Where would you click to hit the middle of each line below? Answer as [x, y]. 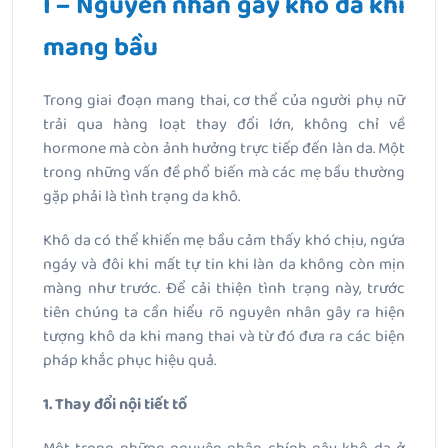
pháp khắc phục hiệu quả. [129, 360]
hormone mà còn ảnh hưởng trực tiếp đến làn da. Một [224, 148]
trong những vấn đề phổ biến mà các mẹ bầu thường [224, 172]
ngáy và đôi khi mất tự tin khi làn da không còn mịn [224, 264]
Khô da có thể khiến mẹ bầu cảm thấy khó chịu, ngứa [224, 240]
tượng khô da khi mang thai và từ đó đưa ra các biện [224, 336]
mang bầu [100, 47]
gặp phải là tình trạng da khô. [141, 196]
